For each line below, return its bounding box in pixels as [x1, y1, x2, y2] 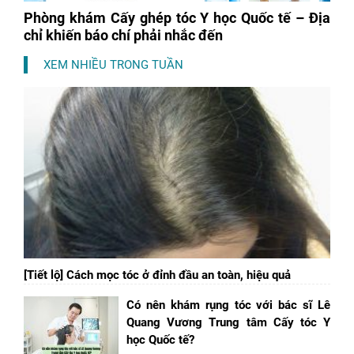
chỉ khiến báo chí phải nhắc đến [24, 26, 223, 43]
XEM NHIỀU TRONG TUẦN [43, 57, 183, 72]
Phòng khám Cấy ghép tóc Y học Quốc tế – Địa [24, 9, 330, 26]
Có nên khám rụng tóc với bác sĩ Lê [126, 297, 330, 312]
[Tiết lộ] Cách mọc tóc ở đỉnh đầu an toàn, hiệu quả [24, 267, 291, 282]
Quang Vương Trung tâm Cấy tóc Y [126, 314, 330, 330]
